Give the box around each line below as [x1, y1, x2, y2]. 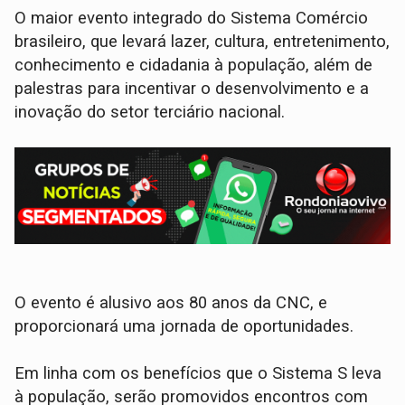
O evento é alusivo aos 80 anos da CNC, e [14, 292, 328, 313]
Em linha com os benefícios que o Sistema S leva [14, 363, 382, 383]
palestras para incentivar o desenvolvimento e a [14, 78, 370, 99]
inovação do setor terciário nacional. [14, 101, 290, 122]
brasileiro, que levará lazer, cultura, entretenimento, [14, 31, 391, 52]
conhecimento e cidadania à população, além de [14, 54, 373, 75]
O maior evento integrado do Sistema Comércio [14, 7, 369, 28]
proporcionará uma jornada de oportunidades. [14, 316, 359, 336]
